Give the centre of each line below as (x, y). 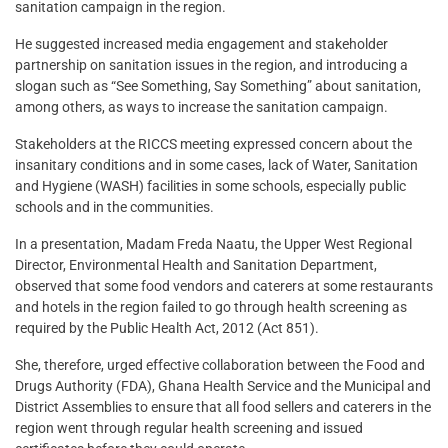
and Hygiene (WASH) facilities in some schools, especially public (210, 186)
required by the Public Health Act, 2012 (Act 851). (167, 328)
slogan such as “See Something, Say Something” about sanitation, (218, 86)
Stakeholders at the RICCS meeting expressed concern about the (213, 144)
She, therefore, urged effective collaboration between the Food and (220, 365)
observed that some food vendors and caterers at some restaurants (224, 286)
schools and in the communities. (114, 207)
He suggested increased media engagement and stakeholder (201, 44)
